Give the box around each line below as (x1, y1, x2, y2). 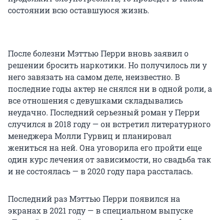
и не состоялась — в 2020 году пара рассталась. (8, 166, 193, 177)
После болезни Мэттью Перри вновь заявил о (8, 48, 189, 59)
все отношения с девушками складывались (8, 95, 183, 106)
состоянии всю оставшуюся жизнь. (8, 5, 149, 16)
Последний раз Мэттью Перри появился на (8, 193, 180, 204)
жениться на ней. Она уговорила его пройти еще (8, 142, 202, 153)
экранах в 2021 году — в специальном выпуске (8, 205, 193, 216)
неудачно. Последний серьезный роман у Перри (8, 107, 200, 118)
